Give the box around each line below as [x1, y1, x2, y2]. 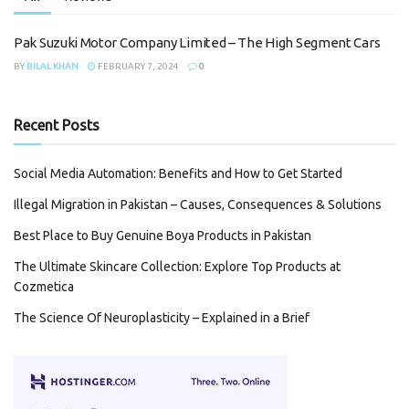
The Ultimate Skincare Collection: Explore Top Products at [14, 259, 341, 274]
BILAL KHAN [26, 61, 79, 71]
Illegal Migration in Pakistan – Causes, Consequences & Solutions [14, 197, 382, 212]
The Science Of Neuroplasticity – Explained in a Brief [14, 310, 309, 325]
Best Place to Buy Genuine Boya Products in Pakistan [14, 228, 311, 243]
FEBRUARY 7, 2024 [96, 61, 179, 71]
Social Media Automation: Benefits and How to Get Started [14, 166, 342, 181]
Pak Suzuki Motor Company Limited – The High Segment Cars [14, 35, 381, 50]
